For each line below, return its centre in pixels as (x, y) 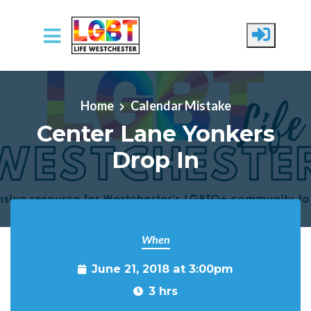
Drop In (155, 160)
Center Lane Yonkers (155, 133)
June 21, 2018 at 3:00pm (162, 269)
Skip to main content (65, 73)
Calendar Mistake (180, 105)
